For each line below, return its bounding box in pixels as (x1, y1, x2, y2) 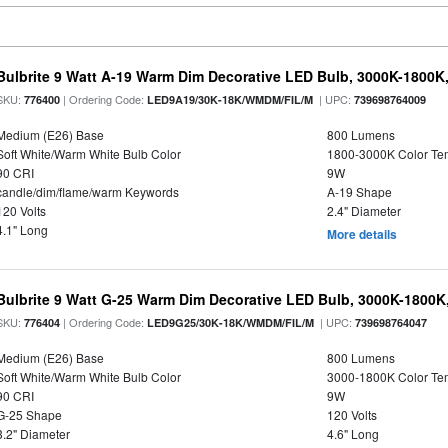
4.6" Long (326, 425, 379, 442)
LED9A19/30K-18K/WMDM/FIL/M (147, 92, 314, 107)
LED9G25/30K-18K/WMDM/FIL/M (147, 315, 315, 330)
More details (326, 225, 397, 243)
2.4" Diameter (326, 202, 401, 219)
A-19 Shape (326, 183, 392, 200)
